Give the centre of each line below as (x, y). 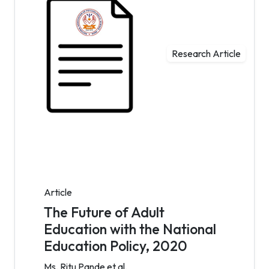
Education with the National (130, 229)
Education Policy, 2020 (116, 246)
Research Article (206, 54)
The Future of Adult (104, 212)
